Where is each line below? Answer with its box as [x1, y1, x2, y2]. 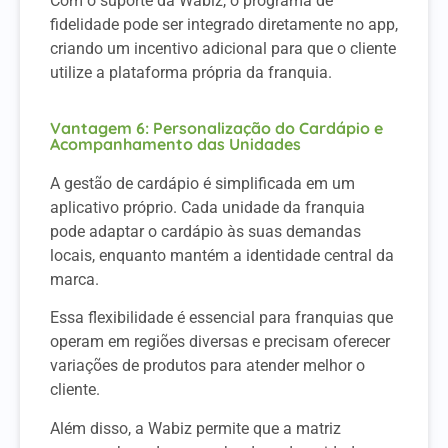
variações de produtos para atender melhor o [50, 356, 365, 376]
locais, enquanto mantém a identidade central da [50, 245, 394, 265]
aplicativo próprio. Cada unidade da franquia [50, 197, 365, 217]
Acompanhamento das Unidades [50, 133, 301, 154]
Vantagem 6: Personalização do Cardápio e [50, 117, 383, 138]
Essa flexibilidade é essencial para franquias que [50, 308, 393, 328]
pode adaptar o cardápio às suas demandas [50, 221, 361, 241]
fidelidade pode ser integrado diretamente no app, [50, 15, 398, 35]
